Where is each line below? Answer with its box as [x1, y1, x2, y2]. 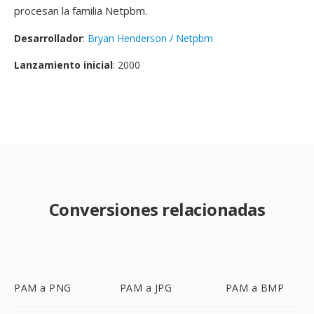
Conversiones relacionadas [48, 198, 266, 221]
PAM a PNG [14, 281, 71, 294]
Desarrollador [14, 32, 83, 45]
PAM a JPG [119, 281, 172, 294]
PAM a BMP [225, 281, 285, 294]
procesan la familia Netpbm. [14, 4, 147, 18]
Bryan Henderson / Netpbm [88, 32, 213, 45]
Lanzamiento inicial [14, 58, 113, 71]
